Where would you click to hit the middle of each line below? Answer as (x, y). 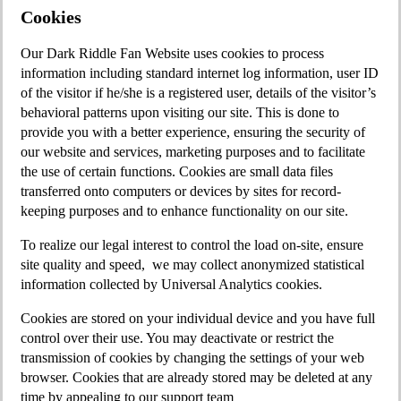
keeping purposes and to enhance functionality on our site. (184, 211)
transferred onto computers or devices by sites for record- (181, 191)
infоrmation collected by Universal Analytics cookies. (171, 284)
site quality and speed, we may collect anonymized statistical (192, 264)
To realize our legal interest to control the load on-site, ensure (192, 245)
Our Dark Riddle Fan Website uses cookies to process (172, 53)
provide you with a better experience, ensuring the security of (193, 132)
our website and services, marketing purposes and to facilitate (193, 152)
